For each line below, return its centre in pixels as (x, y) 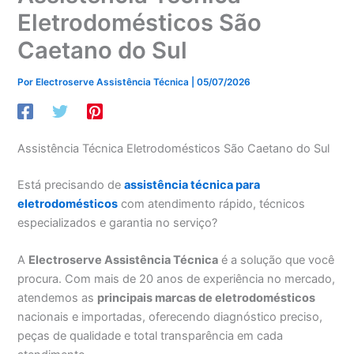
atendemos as (58, 298)
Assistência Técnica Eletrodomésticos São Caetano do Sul (174, 148)
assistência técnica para (192, 185)
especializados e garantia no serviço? (118, 222)
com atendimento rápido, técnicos (212, 203)
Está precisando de (71, 185)
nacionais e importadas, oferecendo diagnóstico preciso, (170, 316)
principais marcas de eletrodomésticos (207, 298)
